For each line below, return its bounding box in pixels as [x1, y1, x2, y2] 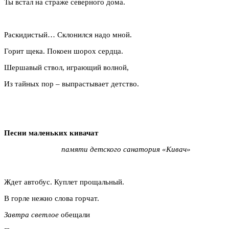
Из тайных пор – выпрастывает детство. [4, 79, 139, 88]
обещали [59, 210, 90, 219]
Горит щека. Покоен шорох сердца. [4, 47, 123, 55]
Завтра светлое [4, 210, 59, 219]
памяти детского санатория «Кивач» [4, 145, 191, 153]
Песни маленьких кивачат [4, 128, 98, 137]
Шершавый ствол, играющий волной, [4, 63, 129, 72]
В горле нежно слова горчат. [4, 194, 99, 202]
